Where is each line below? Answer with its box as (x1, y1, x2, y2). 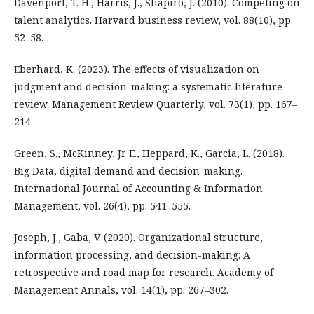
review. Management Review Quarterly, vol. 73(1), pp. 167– (14, 97, 297, 111)
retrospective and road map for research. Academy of (14, 265, 273, 279)
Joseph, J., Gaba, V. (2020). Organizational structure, (14, 230, 263, 244)
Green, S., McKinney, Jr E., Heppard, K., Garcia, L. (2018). (14, 146, 285, 160)
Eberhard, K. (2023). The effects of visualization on (14, 62, 259, 76)
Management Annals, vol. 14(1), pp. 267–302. (14, 282, 228, 296)
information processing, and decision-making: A (14, 247, 250, 261)
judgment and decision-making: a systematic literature (14, 79, 282, 93)
